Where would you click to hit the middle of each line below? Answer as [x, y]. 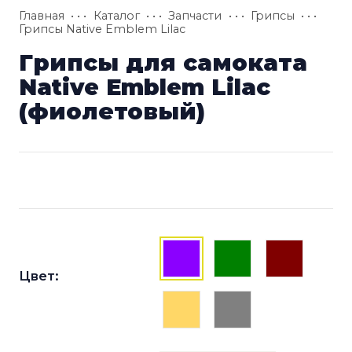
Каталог [116, 15]
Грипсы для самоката [163, 62]
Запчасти [195, 15]
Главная [41, 15]
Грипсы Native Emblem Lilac [102, 29]
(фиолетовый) [112, 111]
